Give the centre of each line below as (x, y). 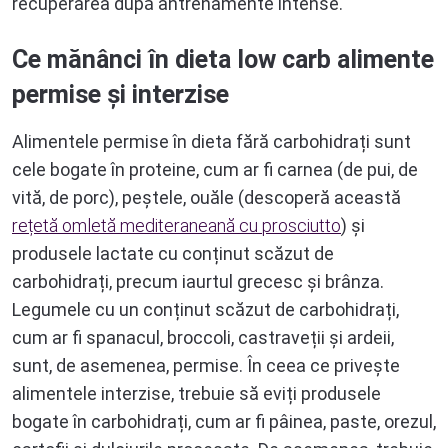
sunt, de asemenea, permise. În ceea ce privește (206, 366)
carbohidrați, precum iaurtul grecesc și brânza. (198, 282)
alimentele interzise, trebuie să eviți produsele (196, 394)
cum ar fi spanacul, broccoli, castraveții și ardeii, (203, 338)
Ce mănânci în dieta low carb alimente (223, 60)
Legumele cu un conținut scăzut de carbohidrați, (205, 310)
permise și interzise (120, 95)
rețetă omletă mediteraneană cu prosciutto (176, 226)
